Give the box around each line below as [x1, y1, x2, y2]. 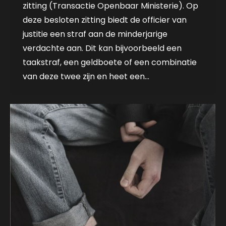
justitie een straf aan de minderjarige [23, 28, 167, 40]
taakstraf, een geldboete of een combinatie [23, 56, 197, 68]
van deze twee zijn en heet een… [23, 71, 149, 82]
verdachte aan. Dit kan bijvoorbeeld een [23, 42, 182, 54]
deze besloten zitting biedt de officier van [23, 14, 187, 26]
